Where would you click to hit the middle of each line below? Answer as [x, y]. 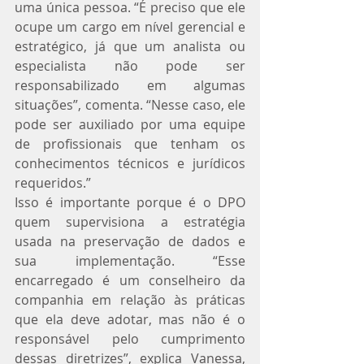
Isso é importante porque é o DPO [130, 202]
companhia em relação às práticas [130, 299]
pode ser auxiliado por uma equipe [130, 124]
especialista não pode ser [130, 65]
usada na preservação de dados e [130, 241]
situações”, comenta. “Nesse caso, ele [130, 104]
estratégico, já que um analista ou [130, 46]
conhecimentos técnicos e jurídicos [130, 163]
